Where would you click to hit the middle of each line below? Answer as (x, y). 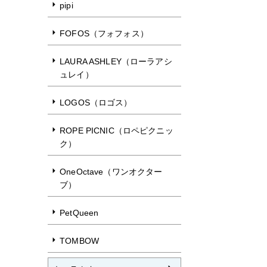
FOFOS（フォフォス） (104, 33)
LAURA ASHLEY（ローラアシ (116, 61)
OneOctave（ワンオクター (111, 172)
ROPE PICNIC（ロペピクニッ (117, 131)
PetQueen (79, 213)
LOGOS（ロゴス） (96, 103)
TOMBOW (79, 241)
